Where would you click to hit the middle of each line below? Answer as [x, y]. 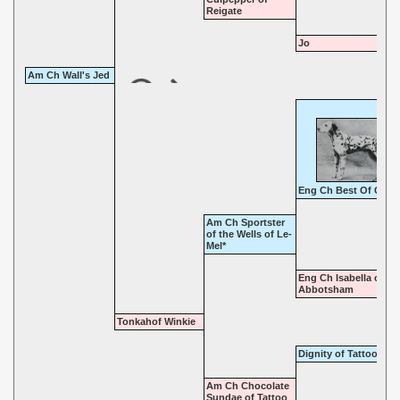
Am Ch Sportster [246, 222]
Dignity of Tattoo [338, 354]
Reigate [224, 11]
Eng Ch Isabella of [341, 278]
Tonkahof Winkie [156, 321]
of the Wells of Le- [249, 234]
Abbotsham [326, 289]
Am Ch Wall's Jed [69, 75]
